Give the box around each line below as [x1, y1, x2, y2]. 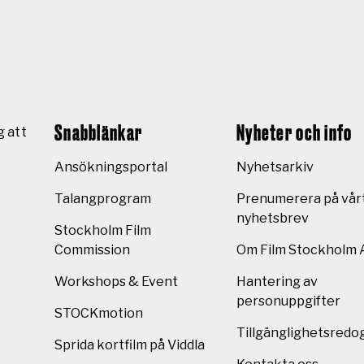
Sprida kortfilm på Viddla [54, 336, 205, 353]
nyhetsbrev [236, 210, 309, 226]
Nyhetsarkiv [236, 158, 314, 175]
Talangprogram [54, 190, 151, 206]
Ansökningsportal [54, 158, 167, 175]
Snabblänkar [54, 122, 143, 145]
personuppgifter [236, 292, 340, 309]
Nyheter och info [236, 122, 353, 145]
